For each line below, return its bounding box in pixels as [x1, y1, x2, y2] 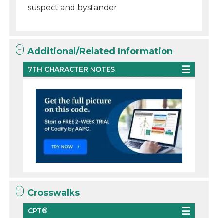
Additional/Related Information [27, 46, 173, 56]
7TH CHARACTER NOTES [28, 65, 115, 73]
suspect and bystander [28, 3, 118, 12]
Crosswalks [27, 187, 80, 199]
